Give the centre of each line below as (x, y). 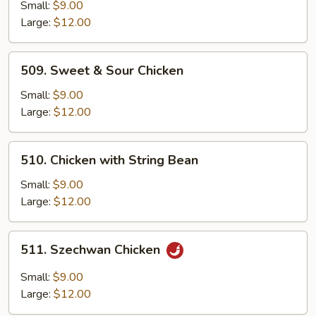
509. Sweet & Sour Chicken (102, 71)
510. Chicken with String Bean (109, 160)
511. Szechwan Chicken (92, 250)
